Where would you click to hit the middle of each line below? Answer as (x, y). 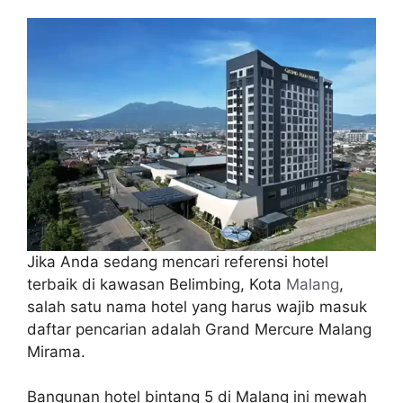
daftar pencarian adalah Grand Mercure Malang (199, 329)
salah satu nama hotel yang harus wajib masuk (197, 306)
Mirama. (56, 351)
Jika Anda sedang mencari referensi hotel (178, 261)
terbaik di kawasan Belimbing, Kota (157, 284)
